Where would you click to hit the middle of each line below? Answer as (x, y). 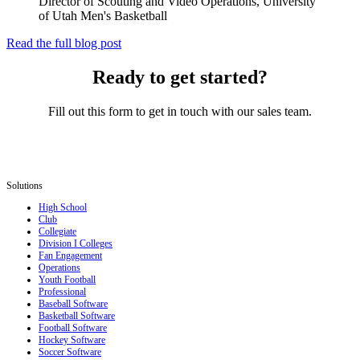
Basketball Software (77, 316)
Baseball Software (73, 304)
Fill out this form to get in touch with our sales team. (180, 112)
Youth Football (67, 280)
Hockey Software (72, 340)
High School (63, 208)
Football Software (73, 328)
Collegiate (57, 232)
